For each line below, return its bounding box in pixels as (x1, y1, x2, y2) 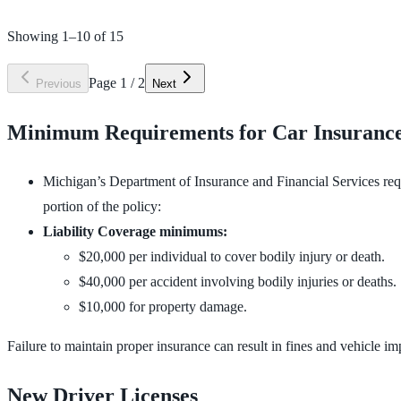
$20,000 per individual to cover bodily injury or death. (79, 249, 385, 265)
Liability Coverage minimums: (43, 224, 227, 240)
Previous (36, 77, 81, 91)
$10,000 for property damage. (79, 299, 247, 315)
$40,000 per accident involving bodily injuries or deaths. (79, 274, 397, 290)
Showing (7, 29, 62, 45)
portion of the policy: (43, 199, 161, 215)
